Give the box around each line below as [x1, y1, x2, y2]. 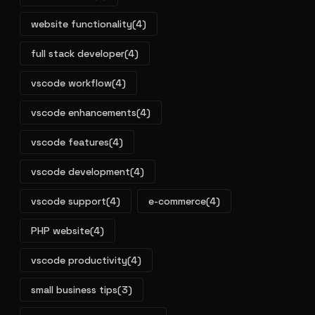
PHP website [31, 224, 90, 237]
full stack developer [31, 47, 124, 60]
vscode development [31, 165, 130, 178]
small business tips [31, 283, 117, 296]
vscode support [31, 195, 106, 207]
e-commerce [148, 195, 206, 207]
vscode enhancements [31, 106, 136, 119]
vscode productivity [31, 254, 127, 266]
